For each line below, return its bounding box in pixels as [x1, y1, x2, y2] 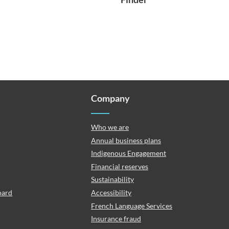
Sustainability [90, 175, 134, 184]
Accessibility [90, 188, 131, 197]
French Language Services [90, 201, 172, 210]
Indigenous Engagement [90, 149, 166, 158]
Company [90, 93, 130, 104]
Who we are [90, 123, 129, 131]
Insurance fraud [90, 214, 141, 223]
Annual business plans [90, 135, 161, 145]
